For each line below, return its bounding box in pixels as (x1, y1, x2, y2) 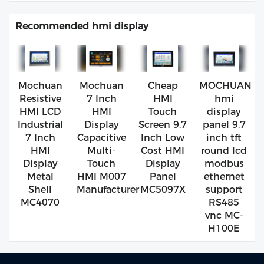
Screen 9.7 (138, 119, 187, 131)
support (205, 184, 243, 196)
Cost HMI (141, 145, 184, 157)
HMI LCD (19, 106, 61, 118)
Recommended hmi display (15, 21, 148, 32)
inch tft (206, 132, 242, 144)
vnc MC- (204, 210, 243, 222)
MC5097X (140, 184, 186, 196)
